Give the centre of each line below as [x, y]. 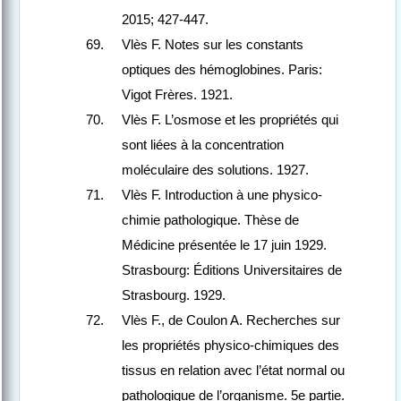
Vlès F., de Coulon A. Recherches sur [231, 320]
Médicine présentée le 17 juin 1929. [224, 245]
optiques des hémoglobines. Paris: [222, 70]
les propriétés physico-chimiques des [230, 346]
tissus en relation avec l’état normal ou [233, 371]
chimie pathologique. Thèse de [210, 220]
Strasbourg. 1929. [174, 295]
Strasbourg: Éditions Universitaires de [232, 270]
